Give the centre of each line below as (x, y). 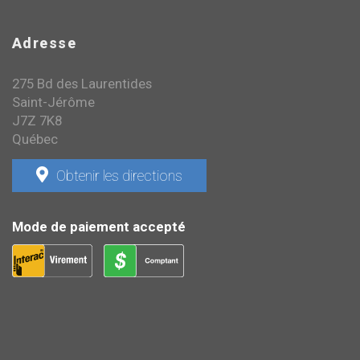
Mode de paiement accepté (99, 226)
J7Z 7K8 (37, 120)
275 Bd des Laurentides (82, 83)
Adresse (45, 43)
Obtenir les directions (119, 175)
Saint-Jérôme (53, 102)
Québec (35, 139)
